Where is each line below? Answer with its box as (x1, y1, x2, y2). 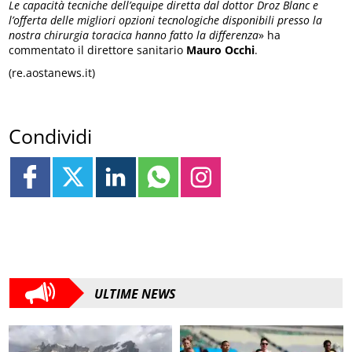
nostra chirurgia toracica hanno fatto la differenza (9, 27, 259, 43)
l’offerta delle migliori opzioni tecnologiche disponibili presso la (9, 13, 323, 28)
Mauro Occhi (186, 42, 255, 58)
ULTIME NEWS (94, 284, 176, 302)
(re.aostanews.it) (9, 65, 96, 81)
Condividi (9, 122, 93, 149)
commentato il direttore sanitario (9, 42, 187, 58)
